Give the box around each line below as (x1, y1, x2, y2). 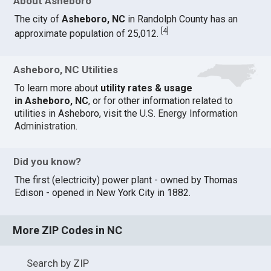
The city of (15, 13, 62, 25)
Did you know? (13, 155, 82, 168)
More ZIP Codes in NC (13, 224, 123, 237)
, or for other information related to (88, 94, 233, 106)
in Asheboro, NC (15, 94, 89, 106)
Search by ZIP (26, 257, 89, 270)
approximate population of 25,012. (15, 28, 162, 40)
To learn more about (15, 82, 101, 94)
